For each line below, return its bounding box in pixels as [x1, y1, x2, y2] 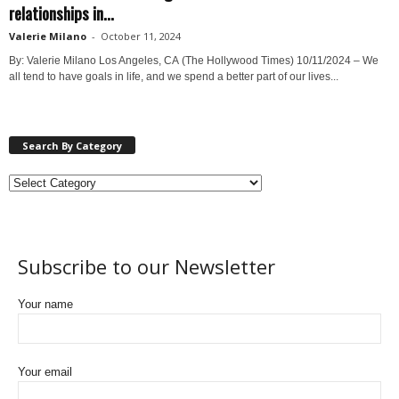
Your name [18, 297, 73, 311]
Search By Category [22, 138, 122, 152]
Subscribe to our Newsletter [18, 252, 275, 280]
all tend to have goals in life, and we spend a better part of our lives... [9, 69, 338, 83]
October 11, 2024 [101, 28, 181, 43]
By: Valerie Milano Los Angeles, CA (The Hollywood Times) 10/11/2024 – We [9, 53, 379, 67]
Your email [18, 364, 72, 379]
